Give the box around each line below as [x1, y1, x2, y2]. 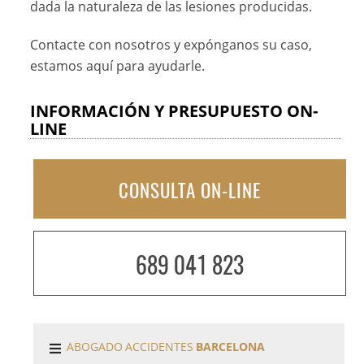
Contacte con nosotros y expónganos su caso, [30, 36, 313, 54]
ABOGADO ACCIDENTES [67, 339, 197, 355]
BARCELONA [196, 339, 266, 355]
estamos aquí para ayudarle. [30, 57, 206, 76]
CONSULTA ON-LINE [119, 176, 262, 205]
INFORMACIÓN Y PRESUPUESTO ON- [30, 99, 318, 122]
